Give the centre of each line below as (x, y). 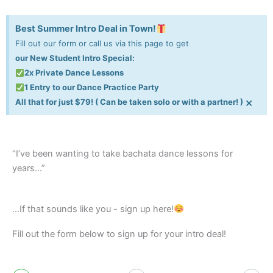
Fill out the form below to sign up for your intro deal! (119, 234)
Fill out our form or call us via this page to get (102, 44)
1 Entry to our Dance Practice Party (91, 87)
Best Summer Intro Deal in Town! (86, 29)
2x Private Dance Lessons (74, 73)
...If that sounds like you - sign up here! (93, 209)
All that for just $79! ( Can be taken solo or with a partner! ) (129, 102)
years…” (29, 168)
